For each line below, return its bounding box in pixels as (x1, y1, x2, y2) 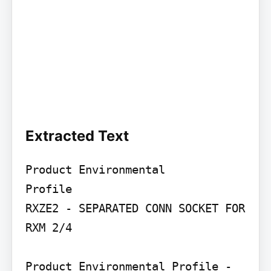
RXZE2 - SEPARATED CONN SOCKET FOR (25, 201, 245, 215)
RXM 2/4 (25, 220, 72, 234)
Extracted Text (25, 126, 129, 145)
